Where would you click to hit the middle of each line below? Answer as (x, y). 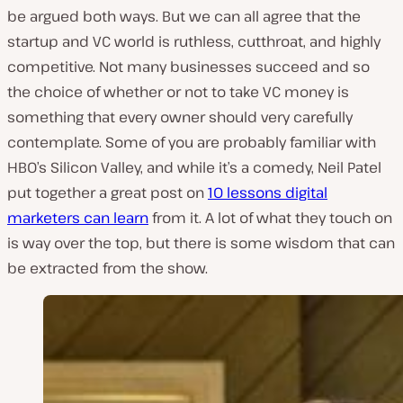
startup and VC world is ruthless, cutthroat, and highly (194, 41)
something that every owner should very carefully (180, 116)
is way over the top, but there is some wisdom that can (201, 242)
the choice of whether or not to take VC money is (178, 91)
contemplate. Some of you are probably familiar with (192, 142)
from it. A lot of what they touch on (270, 217)
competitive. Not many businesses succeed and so (188, 66)
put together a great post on (107, 192)
